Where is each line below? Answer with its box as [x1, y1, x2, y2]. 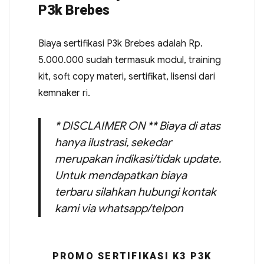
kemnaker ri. [38, 87, 90, 99]
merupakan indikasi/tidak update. [54, 152, 221, 166]
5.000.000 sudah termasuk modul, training [38, 54, 221, 66]
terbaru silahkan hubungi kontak [54, 185, 216, 199]
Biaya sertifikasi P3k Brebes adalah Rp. [38, 38, 203, 49]
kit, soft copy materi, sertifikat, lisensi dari [38, 71, 215, 82]
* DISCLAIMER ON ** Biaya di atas [54, 119, 220, 133]
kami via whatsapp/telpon [54, 202, 183, 215]
